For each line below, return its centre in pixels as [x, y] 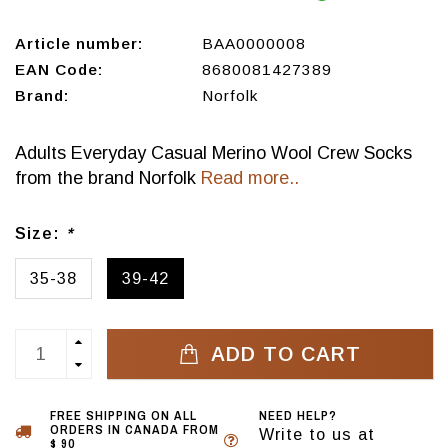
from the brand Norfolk [108, 178]
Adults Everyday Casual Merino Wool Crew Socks [213, 153]
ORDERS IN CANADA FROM [134, 430]
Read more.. [250, 178]
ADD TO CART [282, 354]
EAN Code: [59, 70]
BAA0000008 [253, 44]
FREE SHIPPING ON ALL [123, 416]
